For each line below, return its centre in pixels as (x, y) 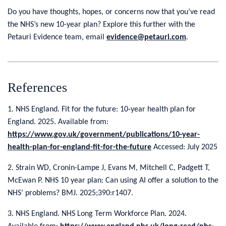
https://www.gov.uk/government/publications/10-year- (104, 134)
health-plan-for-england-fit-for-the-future (79, 147)
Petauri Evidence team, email (57, 37)
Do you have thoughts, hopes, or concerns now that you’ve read (111, 12)
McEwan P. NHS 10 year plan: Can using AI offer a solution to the (113, 180)
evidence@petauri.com (146, 37)
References (37, 87)
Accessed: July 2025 (184, 147)
